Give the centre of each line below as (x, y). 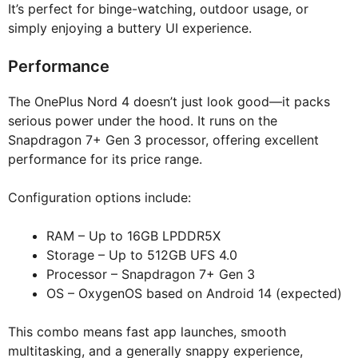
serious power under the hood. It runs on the (143, 121)
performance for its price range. (105, 159)
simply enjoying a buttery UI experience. (130, 28)
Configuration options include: (99, 198)
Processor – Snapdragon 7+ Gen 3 (151, 274)
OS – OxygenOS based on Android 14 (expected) (194, 294)
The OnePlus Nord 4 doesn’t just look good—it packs (169, 102)
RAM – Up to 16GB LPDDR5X (133, 236)
